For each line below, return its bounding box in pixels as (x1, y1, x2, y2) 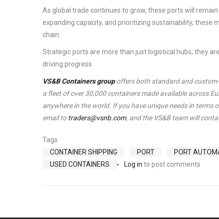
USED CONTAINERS (50, 160, 109, 169)
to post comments (142, 160, 200, 169)
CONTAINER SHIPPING (50, 148, 117, 156)
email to (43, 114, 68, 122)
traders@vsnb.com (68, 114, 126, 122)
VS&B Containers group (43, 77, 115, 86)
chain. (43, 31, 62, 39)
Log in (124, 160, 142, 169)
